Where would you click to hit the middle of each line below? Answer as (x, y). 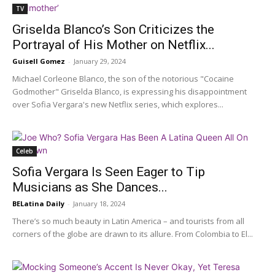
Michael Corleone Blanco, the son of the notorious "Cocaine (123, 79)
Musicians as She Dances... (90, 188)
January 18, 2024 (99, 204)
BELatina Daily (38, 204)
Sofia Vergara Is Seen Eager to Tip (109, 172)
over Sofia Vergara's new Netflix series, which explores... (118, 105)
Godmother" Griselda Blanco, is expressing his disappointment (130, 92)
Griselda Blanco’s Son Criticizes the (113, 30)
